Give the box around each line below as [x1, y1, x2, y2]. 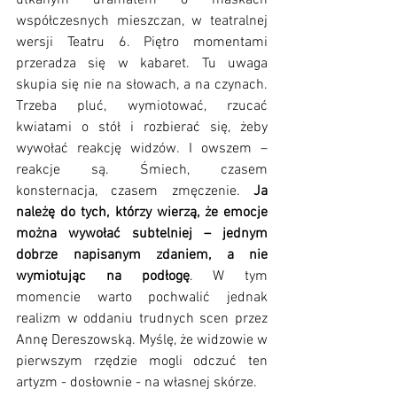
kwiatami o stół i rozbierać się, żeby [16, 118, 268, 136]
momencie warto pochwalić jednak [16, 288, 268, 307]
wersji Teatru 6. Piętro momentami [16, 33, 268, 51]
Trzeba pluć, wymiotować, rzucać [16, 97, 268, 115]
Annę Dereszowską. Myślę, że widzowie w [16, 331, 268, 349]
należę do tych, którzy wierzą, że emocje [16, 203, 268, 222]
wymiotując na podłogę [16, 267, 190, 285]
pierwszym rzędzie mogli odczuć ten [16, 352, 268, 370]
